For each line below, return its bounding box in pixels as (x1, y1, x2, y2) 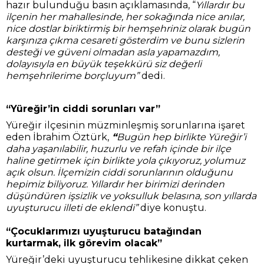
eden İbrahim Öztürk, (6, 131, 109, 143)
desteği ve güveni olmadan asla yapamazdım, (6, 47, 220, 58)
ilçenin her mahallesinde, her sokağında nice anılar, (6, 11, 245, 22)
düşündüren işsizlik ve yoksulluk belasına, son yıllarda (6, 190, 256, 202)
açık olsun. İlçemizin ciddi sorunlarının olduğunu (6, 167, 233, 178)
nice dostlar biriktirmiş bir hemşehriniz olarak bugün (6, 23, 250, 34)
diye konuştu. (140, 202, 206, 213)
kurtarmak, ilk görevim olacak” (6, 237, 162, 249)
